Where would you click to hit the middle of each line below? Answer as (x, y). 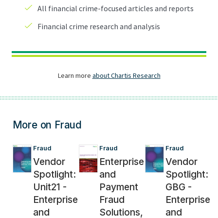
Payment (119, 187)
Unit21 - (50, 187)
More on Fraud (47, 125)
